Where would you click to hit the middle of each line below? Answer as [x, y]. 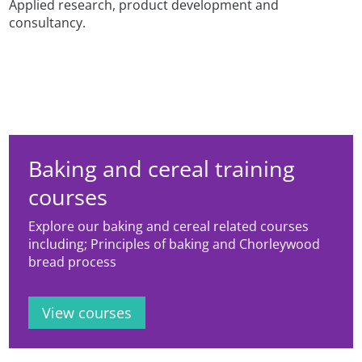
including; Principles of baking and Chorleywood [175, 244]
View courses [87, 312]
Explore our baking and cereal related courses [169, 226]
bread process [73, 261]
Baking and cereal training [162, 168]
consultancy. [48, 22]
